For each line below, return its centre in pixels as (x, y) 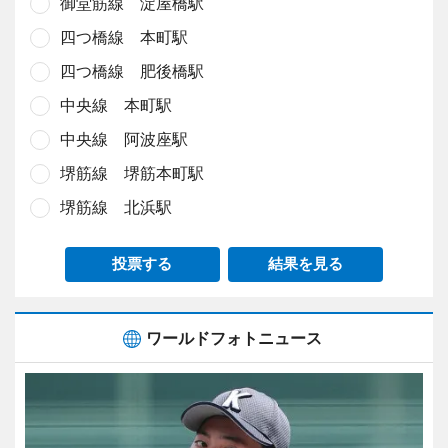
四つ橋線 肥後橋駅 (132, 71)
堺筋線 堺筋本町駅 (132, 173)
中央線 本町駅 (116, 105)
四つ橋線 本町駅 (124, 37)
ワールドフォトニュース (234, 338)
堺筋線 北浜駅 (116, 207)
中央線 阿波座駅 (124, 139)
